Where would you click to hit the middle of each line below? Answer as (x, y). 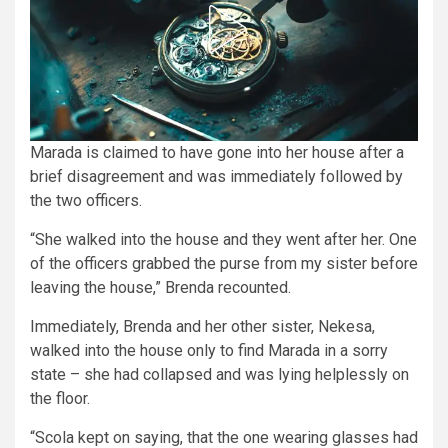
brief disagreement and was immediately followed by (216, 176)
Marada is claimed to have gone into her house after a (217, 152)
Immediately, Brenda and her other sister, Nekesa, (202, 326)
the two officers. (86, 200)
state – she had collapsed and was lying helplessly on (219, 374)
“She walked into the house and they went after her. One (223, 239)
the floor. (60, 398)
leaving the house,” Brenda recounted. (160, 287)
